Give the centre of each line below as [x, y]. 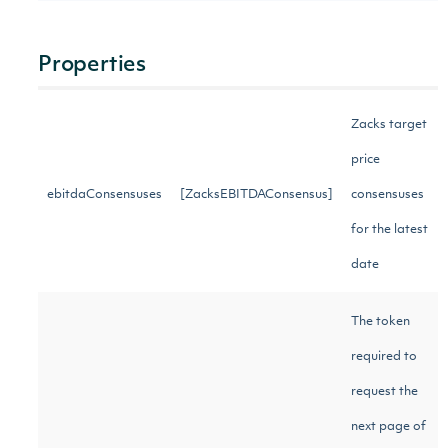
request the [384, 392]
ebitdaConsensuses [104, 195]
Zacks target [389, 125]
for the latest [389, 230]
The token [380, 322]
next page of [388, 427]
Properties [92, 65]
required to [384, 357]
